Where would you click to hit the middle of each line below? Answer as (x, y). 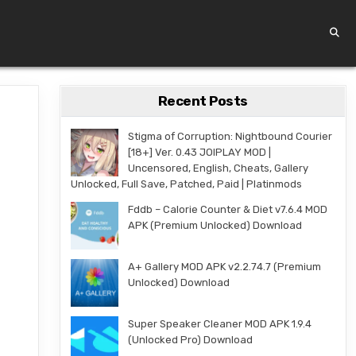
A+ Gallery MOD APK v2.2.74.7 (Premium (224, 267)
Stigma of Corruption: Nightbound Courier (230, 136)
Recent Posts (203, 101)
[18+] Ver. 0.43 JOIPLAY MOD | (199, 152)
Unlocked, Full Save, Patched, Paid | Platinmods (186, 184)
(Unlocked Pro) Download (190, 340)
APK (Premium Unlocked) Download (215, 225)
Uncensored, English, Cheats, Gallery (218, 168)
